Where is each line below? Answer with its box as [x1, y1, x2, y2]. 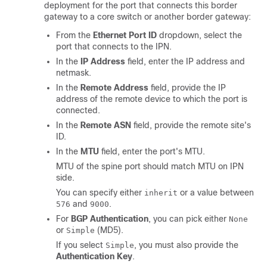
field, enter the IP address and [125, 56, 245, 66]
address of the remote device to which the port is [56, 94, 247, 104]
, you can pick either [148, 213, 229, 223]
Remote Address [80, 82, 148, 92]
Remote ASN [80, 120, 131, 130]
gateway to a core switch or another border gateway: [44, 11, 251, 21]
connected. [56, 105, 100, 115]
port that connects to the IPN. [56, 41, 172, 51]
